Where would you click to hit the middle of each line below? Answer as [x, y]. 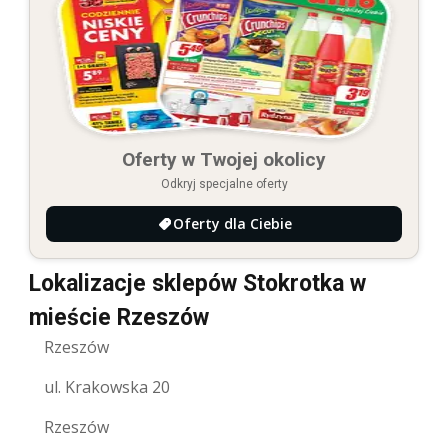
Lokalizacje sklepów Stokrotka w [197, 283]
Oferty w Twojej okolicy [224, 159]
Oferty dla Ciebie [232, 223]
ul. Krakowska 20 [107, 386]
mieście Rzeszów [119, 317]
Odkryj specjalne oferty [224, 183]
